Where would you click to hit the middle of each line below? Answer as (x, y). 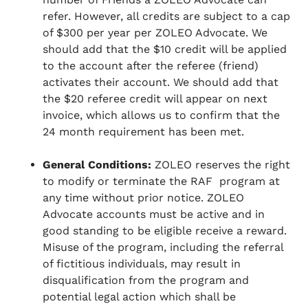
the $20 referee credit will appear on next (155, 99)
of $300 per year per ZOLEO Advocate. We (155, 33)
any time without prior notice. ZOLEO (144, 198)
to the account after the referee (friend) (151, 66)
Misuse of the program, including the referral (163, 247)
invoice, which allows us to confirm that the (162, 115)
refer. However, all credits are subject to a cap (167, 16)
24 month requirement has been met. (147, 132)
